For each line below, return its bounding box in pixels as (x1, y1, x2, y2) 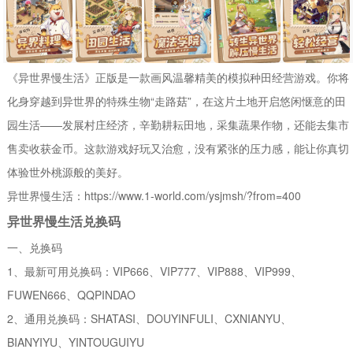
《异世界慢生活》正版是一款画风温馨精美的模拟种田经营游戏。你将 (7, 69, 350, 85)
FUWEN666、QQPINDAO (7, 286, 136, 303)
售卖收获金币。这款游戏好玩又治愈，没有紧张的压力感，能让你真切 (7, 139, 350, 156)
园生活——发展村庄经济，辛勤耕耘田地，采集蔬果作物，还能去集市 (7, 116, 350, 132)
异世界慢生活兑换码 (7, 211, 121, 230)
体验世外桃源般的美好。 (7, 163, 129, 180)
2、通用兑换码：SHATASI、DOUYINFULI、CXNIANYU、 (7, 310, 292, 326)
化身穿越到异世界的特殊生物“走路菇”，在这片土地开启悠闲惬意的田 (7, 92, 347, 109)
